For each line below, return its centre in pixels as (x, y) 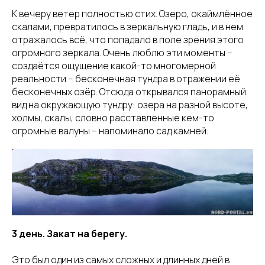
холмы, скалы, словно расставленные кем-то (113, 118)
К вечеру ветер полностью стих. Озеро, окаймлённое (132, 14)
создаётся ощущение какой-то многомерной (114, 66)
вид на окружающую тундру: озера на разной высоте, (130, 105)
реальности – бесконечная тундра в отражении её (126, 79)
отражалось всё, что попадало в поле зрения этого (128, 40)
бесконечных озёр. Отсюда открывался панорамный (129, 92)
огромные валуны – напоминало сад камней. (110, 131)
